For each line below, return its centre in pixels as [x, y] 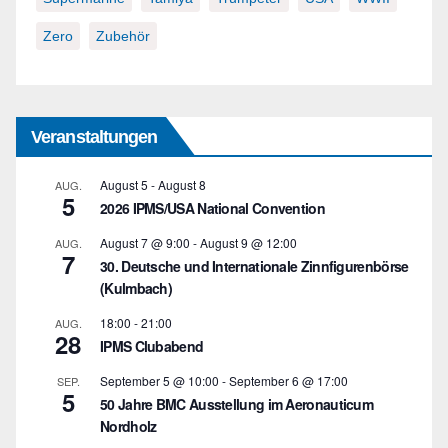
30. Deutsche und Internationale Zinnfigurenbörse [254, 265]
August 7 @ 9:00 [145, 242]
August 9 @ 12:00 [248, 242]
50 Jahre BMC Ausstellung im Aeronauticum [237, 403]
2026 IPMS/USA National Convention [212, 207]
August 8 [182, 184]
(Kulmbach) [136, 287]
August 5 [124, 184]
